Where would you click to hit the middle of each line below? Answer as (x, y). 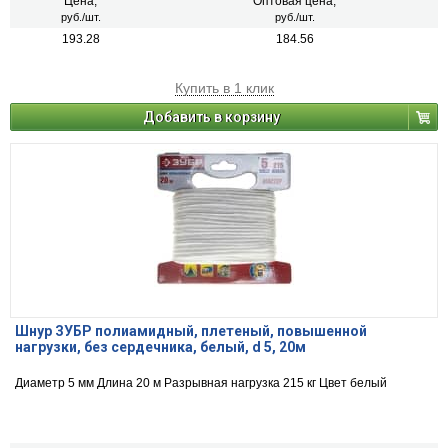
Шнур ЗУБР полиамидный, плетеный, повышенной (191, 331)
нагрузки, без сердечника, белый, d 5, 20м (160, 347)
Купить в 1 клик (224, 88)
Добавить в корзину (211, 117)
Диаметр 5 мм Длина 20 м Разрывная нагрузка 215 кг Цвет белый (201, 383)
